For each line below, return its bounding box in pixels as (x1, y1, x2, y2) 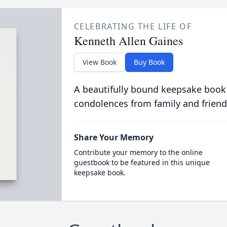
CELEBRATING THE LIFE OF (73, 21, 192, 32)
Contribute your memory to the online (73, 147, 203, 157)
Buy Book (133, 57, 165, 67)
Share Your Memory (73, 132, 154, 143)
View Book (82, 57, 117, 67)
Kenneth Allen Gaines (73, 32, 183, 49)
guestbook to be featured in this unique (73, 158, 210, 167)
